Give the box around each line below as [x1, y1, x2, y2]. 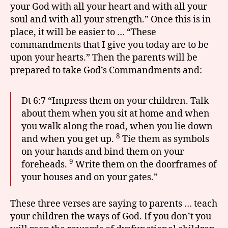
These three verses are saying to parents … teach [10, 198, 217, 210]
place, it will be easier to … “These [10, 26, 156, 38]
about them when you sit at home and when [21, 107, 210, 120]
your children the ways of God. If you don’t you [10, 211, 211, 222]
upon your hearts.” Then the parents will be [10, 51, 197, 64]
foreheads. [21, 158, 69, 170]
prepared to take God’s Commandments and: [10, 64, 202, 76]
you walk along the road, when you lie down [21, 120, 213, 132]
